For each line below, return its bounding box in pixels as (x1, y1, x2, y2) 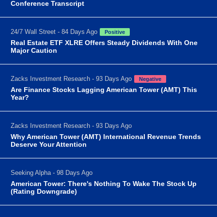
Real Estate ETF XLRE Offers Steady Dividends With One (11, 38, 198, 46)
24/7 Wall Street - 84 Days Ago (11, 28, 98, 35)
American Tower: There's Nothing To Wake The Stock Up (11, 179, 197, 187)
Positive (105, 29, 125, 35)
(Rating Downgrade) (11, 187, 77, 195)
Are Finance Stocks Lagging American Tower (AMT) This (11, 85, 198, 93)
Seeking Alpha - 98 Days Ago (11, 169, 93, 176)
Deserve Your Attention (11, 140, 87, 148)
